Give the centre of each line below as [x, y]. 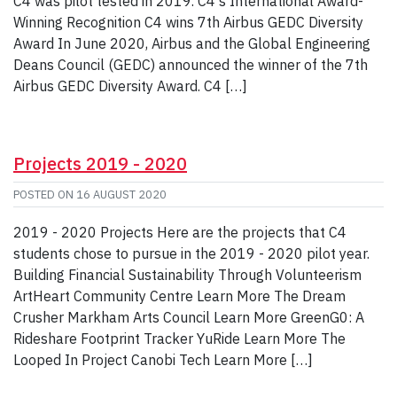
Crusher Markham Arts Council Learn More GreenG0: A [189, 318]
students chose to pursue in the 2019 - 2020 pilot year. [191, 254]
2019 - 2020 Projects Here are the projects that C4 [180, 233]
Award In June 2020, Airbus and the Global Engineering [192, 44]
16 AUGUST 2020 [121, 195]
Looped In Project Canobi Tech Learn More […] [163, 360]
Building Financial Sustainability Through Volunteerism [187, 275]
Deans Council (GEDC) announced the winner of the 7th [191, 65]
